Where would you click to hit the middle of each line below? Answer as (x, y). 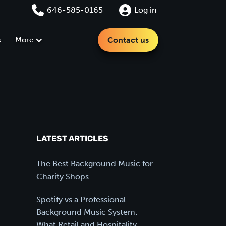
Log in (146, 10)
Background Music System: (87, 212)
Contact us (128, 40)
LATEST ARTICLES (72, 139)
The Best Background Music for (94, 163)
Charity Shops (62, 176)
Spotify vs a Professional (81, 199)
